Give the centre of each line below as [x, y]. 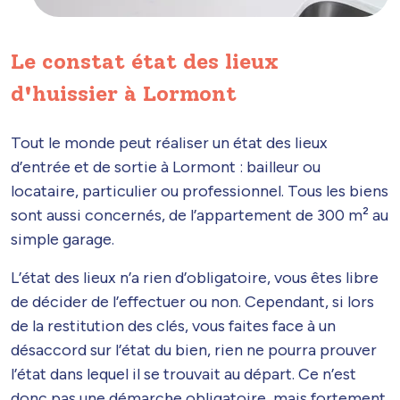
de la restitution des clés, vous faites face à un [173, 325]
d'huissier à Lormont [124, 93]
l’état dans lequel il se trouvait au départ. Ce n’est [183, 374]
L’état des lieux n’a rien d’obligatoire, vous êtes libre [195, 277]
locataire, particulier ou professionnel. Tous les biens [200, 191]
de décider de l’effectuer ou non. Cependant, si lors [192, 301]
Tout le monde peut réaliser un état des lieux [169, 142]
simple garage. [62, 239]
